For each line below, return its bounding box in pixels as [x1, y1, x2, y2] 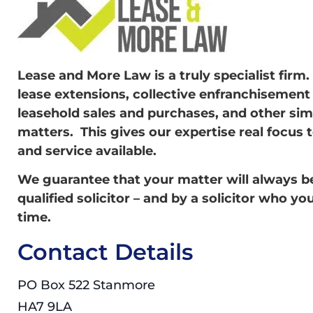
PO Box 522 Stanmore [17, 277, 155, 293]
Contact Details [17, 238, 193, 266]
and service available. [17, 143, 156, 159]
